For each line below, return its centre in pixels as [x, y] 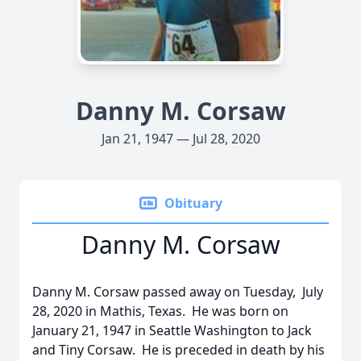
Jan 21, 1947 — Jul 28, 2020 [180, 139]
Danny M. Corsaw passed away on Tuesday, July [178, 292]
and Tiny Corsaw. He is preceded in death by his [178, 350]
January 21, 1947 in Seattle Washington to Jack [172, 330]
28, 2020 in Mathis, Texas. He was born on [160, 311]
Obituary [193, 203]
